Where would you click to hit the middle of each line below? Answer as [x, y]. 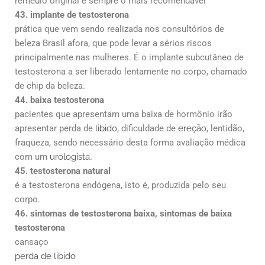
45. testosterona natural [63, 171]
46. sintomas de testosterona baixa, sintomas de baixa [123, 213]
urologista [70, 156]
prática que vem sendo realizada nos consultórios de [119, 29]
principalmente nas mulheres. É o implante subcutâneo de [129, 57]
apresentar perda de [55, 128]
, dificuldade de [148, 128]
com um [32, 156]
